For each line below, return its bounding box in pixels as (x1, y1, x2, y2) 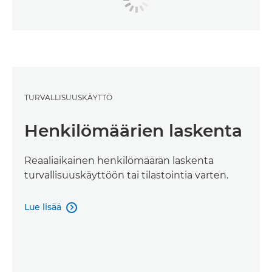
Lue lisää (24, 201, 61, 212)
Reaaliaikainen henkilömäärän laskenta (24, 154, 214, 166)
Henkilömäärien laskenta (24, 120, 242, 141)
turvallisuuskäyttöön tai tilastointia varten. (24, 169, 228, 181)
